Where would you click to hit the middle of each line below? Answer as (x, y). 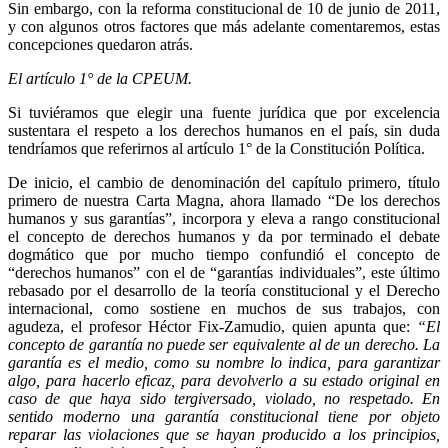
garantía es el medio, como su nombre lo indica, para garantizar (224, 362)
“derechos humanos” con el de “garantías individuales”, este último (224, 272)
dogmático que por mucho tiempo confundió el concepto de (224, 254)
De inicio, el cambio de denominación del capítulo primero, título (224, 182)
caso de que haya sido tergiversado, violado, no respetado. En (224, 398)
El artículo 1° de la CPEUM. (100, 78)
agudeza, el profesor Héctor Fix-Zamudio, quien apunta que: (212, 326)
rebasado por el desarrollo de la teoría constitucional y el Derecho (224, 290)
